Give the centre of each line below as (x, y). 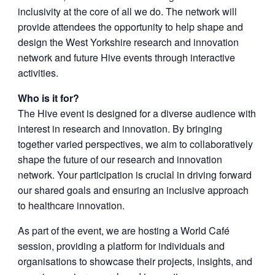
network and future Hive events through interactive (126, 57)
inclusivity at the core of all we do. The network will (127, 11)
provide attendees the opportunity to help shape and (130, 27)
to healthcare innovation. (71, 205)
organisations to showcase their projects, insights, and (135, 261)
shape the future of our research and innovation (120, 159)
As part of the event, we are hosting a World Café (123, 230)
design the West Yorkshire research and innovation (128, 42)
